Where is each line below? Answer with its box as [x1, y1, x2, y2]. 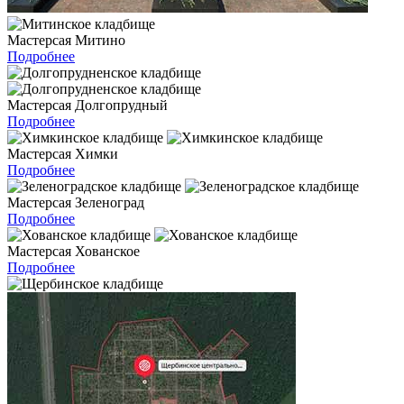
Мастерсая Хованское [7, 243, 140, 260]
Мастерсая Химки [7, 146, 118, 162]
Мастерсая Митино [7, 32, 125, 49]
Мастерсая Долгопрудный [7, 97, 168, 114]
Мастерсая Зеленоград [7, 195, 144, 211]
